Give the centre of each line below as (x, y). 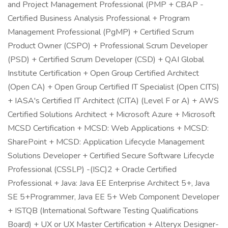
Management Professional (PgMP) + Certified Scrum (101, 32)
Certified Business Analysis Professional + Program (99, 18)
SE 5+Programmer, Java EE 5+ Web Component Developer (113, 197)
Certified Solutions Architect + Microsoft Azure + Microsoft (111, 115)
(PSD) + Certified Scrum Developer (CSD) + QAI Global (106, 60)
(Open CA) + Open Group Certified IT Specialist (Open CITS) (113, 87)
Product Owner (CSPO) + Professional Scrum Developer (108, 46)
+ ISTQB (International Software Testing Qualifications (103, 211)
